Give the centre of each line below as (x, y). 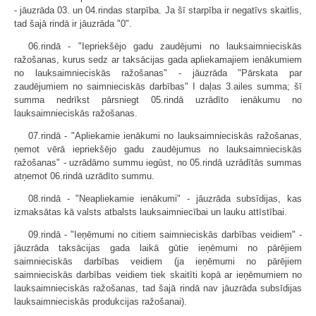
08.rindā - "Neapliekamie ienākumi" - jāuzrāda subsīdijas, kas (165, 199)
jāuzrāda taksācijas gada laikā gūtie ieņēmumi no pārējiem (158, 248)
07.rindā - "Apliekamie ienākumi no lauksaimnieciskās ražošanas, (165, 136)
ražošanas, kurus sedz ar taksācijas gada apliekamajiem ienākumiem (158, 60)
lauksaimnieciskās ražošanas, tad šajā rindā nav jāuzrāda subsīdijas (158, 288)
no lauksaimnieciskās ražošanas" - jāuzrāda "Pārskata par (158, 73)
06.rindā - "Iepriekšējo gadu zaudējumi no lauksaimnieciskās (165, 46)
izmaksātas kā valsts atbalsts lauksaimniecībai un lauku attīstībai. (151, 212)
